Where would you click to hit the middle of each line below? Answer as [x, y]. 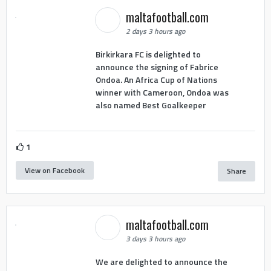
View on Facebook [55, 170]
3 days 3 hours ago [155, 239]
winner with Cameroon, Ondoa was [162, 92]
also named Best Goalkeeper [151, 105]
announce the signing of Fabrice [157, 67]
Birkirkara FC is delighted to [148, 54]
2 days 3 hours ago [155, 31]
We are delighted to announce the [161, 261]
